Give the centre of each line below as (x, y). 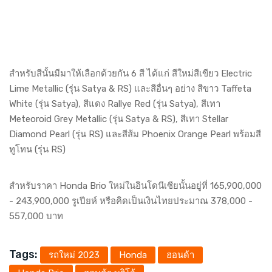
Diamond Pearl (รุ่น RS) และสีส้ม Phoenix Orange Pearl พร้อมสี (135, 134)
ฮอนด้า (180, 255)
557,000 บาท (36, 216)
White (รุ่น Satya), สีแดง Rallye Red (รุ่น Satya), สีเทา (115, 104)
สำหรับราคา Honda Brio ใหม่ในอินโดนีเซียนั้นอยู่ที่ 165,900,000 (135, 186)
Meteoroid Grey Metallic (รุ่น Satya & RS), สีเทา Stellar (120, 119)
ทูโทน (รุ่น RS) (37, 150)
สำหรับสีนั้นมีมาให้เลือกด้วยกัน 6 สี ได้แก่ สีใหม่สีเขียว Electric (131, 74)
